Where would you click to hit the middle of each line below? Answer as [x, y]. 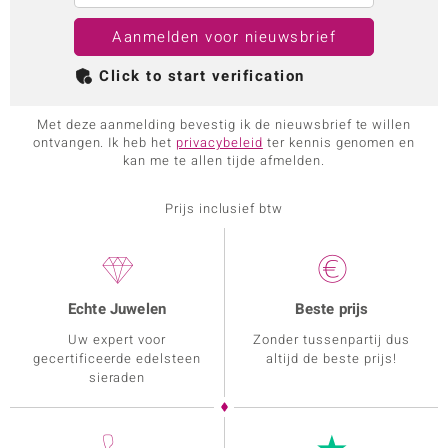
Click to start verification [202, 76]
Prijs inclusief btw [224, 209]
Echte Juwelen [117, 309]
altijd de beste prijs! [331, 359]
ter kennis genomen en [339, 143]
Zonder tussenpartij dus [331, 340]
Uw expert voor [117, 340]
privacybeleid [219, 143]
